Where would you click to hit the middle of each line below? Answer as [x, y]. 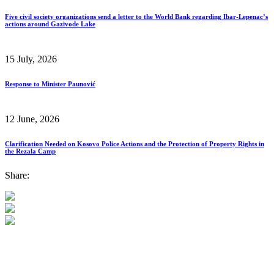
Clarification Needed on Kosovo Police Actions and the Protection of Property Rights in [135, 143]
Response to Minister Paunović [50, 83]
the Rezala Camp [30, 151]
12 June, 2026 [32, 119]
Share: [17, 175]
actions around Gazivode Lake [50, 24]
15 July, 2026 [31, 59]
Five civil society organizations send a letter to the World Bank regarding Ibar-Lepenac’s [136, 16]
